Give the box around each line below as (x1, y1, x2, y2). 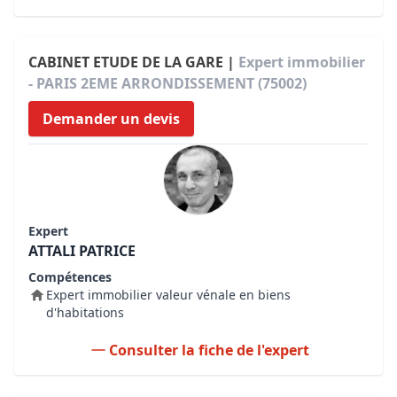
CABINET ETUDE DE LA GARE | (28, 52, 238, 72)
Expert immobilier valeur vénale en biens (46, 286, 291, 303)
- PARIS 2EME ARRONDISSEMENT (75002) (28, 74, 307, 93)
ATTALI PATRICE (28, 241, 136, 261)
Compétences (28, 269, 112, 285)
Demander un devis (43, 109, 180, 128)
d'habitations (46, 304, 124, 321)
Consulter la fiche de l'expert (109, 340, 309, 360)
